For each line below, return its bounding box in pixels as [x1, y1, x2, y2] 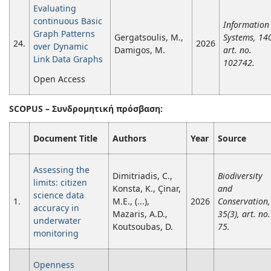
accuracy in [33, 202, 79, 214]
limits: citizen [33, 177, 87, 189]
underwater [33, 215, 81, 227]
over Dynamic [33, 41, 88, 53]
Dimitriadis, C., [113, 170, 172, 182]
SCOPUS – [9, 103, 52, 115]
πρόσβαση [116, 103, 160, 115]
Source [218, 132, 246, 145]
